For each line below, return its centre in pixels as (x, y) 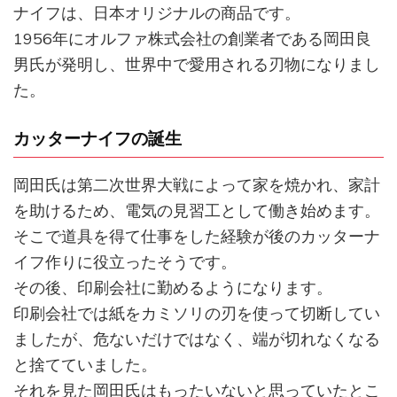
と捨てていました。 (85, 365)
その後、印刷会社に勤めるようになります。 (173, 288)
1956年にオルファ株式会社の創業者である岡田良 (192, 38)
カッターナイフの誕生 (97, 138)
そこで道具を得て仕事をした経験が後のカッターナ (197, 237)
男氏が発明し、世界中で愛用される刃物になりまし (197, 64)
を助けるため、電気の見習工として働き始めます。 (197, 211)
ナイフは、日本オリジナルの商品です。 (157, 12)
